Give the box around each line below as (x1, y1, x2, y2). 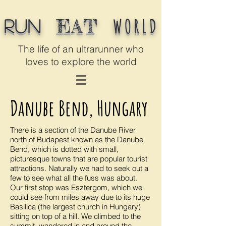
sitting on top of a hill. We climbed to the (10, 211, 141, 221)
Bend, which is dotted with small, (10, 144, 119, 154)
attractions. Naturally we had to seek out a (10, 163, 148, 173)
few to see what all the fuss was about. (10, 173, 137, 183)
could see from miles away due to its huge (10, 192, 150, 202)
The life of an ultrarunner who (18, 43, 144, 55)
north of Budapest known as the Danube (10, 135, 143, 144)
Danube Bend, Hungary (10, 94, 148, 121)
